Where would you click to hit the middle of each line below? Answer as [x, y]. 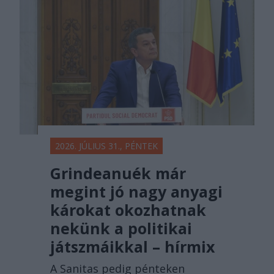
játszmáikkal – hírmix [132, 246]
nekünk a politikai [121, 228]
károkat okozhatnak [128, 209]
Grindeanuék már [118, 173]
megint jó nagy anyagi [136, 191]
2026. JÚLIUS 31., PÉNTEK [106, 146]
